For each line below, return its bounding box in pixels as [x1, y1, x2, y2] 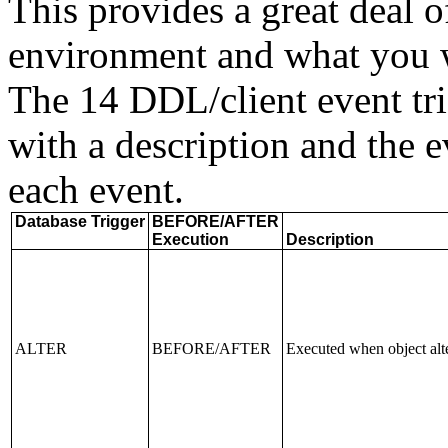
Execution [152, 231, 229, 248]
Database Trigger [15, 213, 145, 230]
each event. [8, 168, 184, 211]
